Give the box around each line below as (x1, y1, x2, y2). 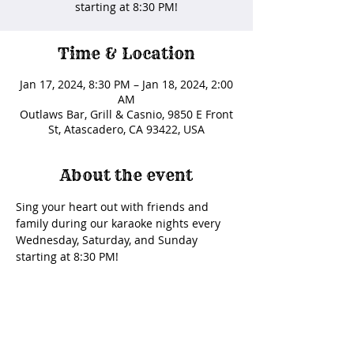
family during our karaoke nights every (16, 216, 224, 231)
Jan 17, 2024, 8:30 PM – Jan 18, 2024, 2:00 (20, 77, 233, 92)
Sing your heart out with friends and (16, 199, 212, 214)
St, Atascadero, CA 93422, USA (48, 122, 205, 137)
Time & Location (58, 43, 195, 63)
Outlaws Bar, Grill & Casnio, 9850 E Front (20, 107, 233, 122)
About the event (60, 165, 193, 185)
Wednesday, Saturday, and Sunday (16, 232, 201, 247)
